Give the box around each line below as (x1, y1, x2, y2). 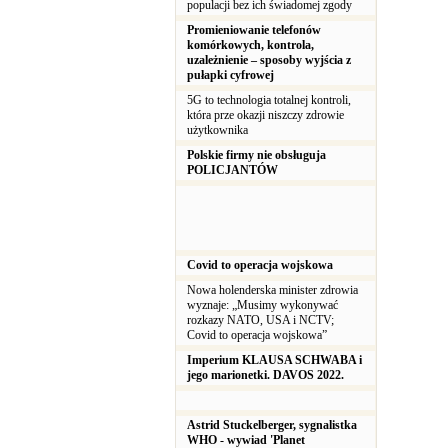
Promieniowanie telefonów (187, 23, 321, 37)
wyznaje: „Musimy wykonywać (187, 298, 338, 312)
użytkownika (187, 123, 251, 137)
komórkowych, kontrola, (187, 38, 314, 52)
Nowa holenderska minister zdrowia (187, 283, 358, 297)
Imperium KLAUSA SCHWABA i (187, 353, 362, 367)
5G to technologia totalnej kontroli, (187, 93, 351, 107)
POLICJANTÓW (187, 163, 278, 177)
